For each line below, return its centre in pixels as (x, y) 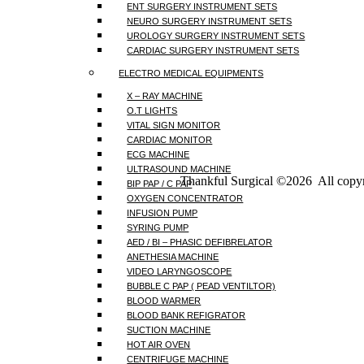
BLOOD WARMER (164, 301)
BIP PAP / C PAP (160, 184)
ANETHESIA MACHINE (173, 257)
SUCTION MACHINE (169, 330)
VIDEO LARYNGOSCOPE (180, 271)
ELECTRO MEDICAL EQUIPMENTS (191, 73)
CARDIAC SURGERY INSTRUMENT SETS (213, 50)
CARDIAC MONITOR (170, 140)
